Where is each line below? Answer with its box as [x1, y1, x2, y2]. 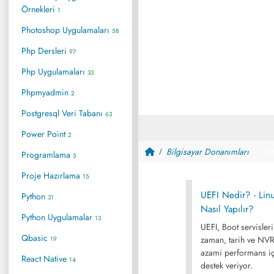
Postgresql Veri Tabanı [21, 106, 105, 119]
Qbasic [21, 231, 50, 244]
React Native [21, 252, 69, 265]
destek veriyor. [201, 259, 253, 272]
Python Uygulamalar [21, 210, 95, 223]
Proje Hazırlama [21, 169, 83, 182]
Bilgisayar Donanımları [166, 145, 249, 158]
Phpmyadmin [21, 86, 71, 98]
